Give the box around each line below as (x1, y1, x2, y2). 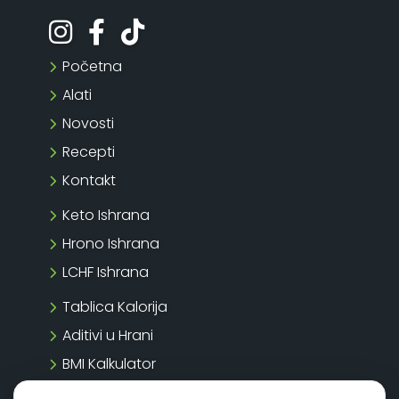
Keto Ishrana (62, 204, 150, 225)
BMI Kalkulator (62, 353, 156, 374)
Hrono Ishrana (62, 232, 159, 254)
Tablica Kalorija (62, 296, 167, 317)
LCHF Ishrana (62, 261, 149, 282)
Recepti (62, 141, 115, 162)
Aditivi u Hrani (62, 324, 153, 346)
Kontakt (62, 169, 116, 191)
